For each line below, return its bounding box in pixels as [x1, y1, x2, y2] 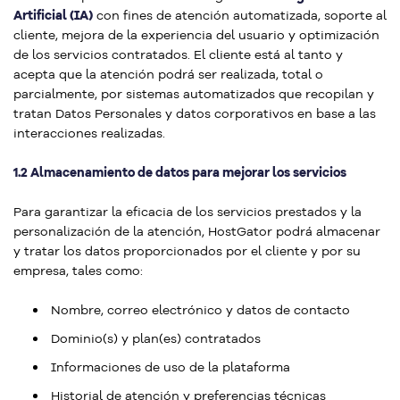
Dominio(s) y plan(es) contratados [51, 330, 261, 346]
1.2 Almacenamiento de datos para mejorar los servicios [13, 164, 346, 180]
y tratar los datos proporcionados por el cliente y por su [13, 243, 361, 259]
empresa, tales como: [13, 262, 143, 279]
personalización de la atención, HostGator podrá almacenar [13, 223, 380, 239]
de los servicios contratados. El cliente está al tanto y [13, 46, 343, 62]
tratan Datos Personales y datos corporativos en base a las [13, 105, 376, 121]
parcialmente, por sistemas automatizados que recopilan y [13, 86, 374, 102]
